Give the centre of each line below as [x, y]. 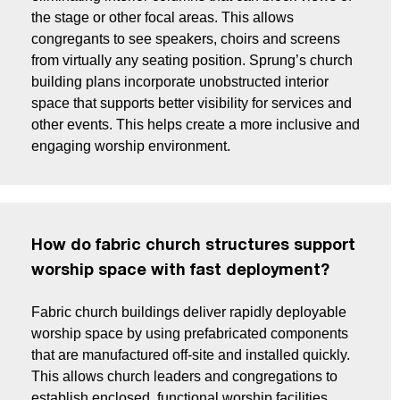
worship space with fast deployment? [180, 271]
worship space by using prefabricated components [190, 334]
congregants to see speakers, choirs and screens [186, 39]
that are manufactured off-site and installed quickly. [191, 355]
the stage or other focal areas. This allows [162, 18]
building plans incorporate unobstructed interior [180, 82]
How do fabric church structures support [193, 246]
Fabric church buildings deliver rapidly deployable [189, 312]
